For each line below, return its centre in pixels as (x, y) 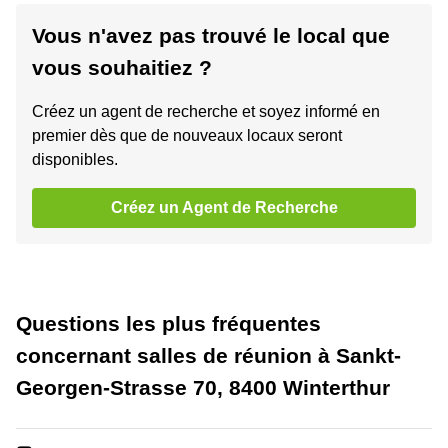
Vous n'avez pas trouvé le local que (211, 35)
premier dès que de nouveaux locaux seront (187, 135)
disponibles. (75, 159)
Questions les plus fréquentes (168, 323)
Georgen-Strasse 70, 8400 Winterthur (203, 387)
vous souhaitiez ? (122, 67)
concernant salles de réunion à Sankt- (208, 355)
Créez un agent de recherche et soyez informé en (206, 111)
